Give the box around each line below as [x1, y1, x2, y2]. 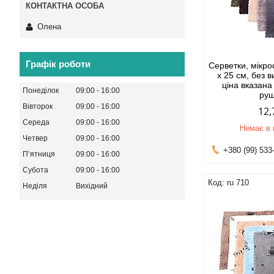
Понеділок [23, 86, 59, 95]
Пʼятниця [23, 149, 55, 158]
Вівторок [23, 102, 53, 111]
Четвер [23, 133, 48, 143]
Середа [23, 117, 50, 127]
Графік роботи [26, 58, 91, 69]
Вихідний [76, 181, 108, 190]
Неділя [23, 181, 47, 190]
